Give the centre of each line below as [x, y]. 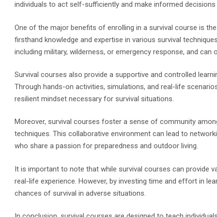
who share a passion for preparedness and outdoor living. [107, 146]
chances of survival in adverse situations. [80, 193]
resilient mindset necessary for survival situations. [94, 99]
